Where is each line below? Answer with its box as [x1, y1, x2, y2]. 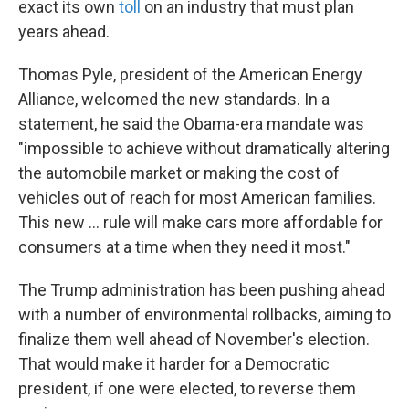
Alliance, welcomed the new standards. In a [18, 89, 330, 110]
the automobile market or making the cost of [18, 163, 340, 184]
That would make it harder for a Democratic [18, 354, 330, 374]
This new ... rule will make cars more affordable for [18, 213, 383, 233]
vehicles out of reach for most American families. [18, 188, 376, 208]
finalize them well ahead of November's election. [18, 330, 370, 350]
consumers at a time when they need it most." [18, 237, 351, 257]
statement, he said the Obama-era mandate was [18, 114, 364, 134]
